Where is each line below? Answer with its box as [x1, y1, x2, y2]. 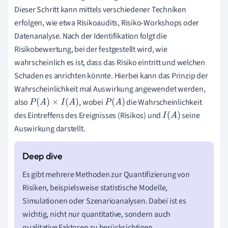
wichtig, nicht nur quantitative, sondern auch [22, 208, 171, 220]
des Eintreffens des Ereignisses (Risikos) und [14, 109, 162, 121]
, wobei [79, 96, 105, 108]
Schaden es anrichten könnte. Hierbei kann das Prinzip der [14, 70, 208, 81]
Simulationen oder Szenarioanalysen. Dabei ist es [22, 195, 186, 207]
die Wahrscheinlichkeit [125, 96, 202, 108]
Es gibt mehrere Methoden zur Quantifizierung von [22, 168, 190, 180]
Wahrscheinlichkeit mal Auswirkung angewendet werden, [14, 83, 206, 95]
